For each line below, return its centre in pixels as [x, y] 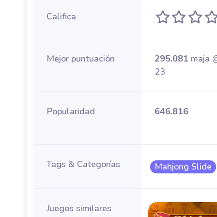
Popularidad [71, 111]
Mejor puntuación [81, 59]
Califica [61, 16]
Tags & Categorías [83, 164]
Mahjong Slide [183, 167]
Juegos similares [79, 208]
